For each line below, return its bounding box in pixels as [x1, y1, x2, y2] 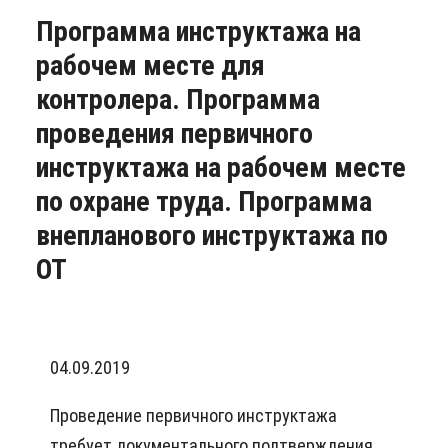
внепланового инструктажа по [36, 219, 388, 252]
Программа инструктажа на [36, 15, 361, 48]
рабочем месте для [36, 49, 265, 82]
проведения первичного [36, 117, 313, 150]
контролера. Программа [36, 83, 320, 116]
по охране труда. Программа [36, 185, 372, 218]
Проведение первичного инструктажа [50, 405, 337, 427]
